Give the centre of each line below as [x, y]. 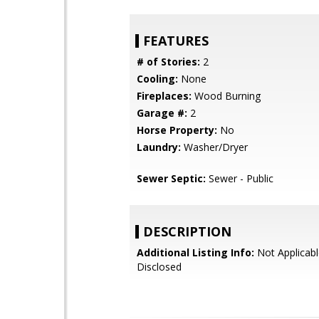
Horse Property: [177, 130]
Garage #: [162, 113]
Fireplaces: [164, 96]
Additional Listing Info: [195, 252]
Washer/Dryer [214, 147]
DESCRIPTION [187, 231]
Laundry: [159, 147]
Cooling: [157, 79]
